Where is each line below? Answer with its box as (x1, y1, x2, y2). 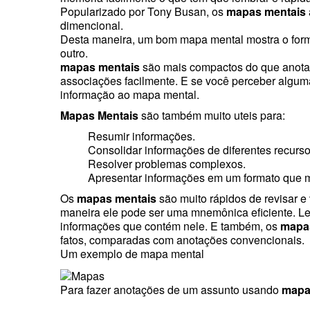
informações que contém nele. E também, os (60, 218, 280, 234)
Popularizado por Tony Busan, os (60, 3, 226, 19)
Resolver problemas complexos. (88, 156, 246, 172)
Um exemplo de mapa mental (60, 246, 204, 262)
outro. (60, 45, 88, 61)
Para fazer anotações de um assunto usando (60, 281, 282, 298)
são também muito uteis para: (138, 107, 285, 123)
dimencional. (60, 17, 123, 33)
